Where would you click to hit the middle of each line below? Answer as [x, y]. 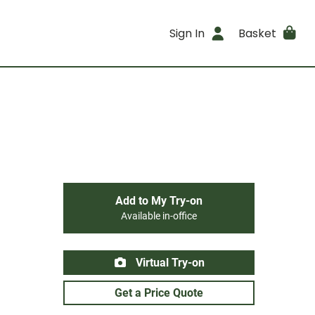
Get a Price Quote [159, 293]
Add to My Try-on [159, 201]
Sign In [187, 33]
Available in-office [159, 216]
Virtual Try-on [169, 263]
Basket [257, 33]
